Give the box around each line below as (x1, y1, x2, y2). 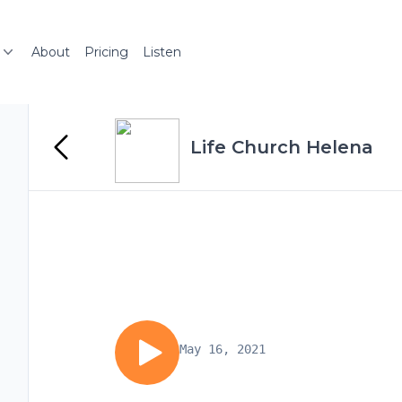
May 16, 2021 (179, 342, 266, 356)
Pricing (84, 44, 128, 60)
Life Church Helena (190, 136, 373, 158)
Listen (143, 44, 181, 60)
